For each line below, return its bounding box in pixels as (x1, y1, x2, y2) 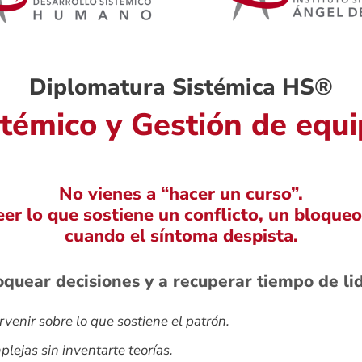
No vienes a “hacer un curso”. (59, 181, 303, 206)
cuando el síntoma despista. (64, 223, 298, 248)
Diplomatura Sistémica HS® (29, 71, 333, 103)
